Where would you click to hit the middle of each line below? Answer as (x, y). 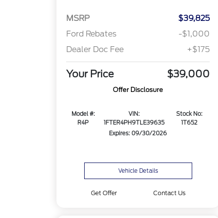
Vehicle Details (138, 171)
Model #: (83, 114)
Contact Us (169, 193)
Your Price (90, 74)
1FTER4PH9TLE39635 (134, 123)
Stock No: (189, 114)
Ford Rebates (91, 34)
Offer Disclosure (138, 90)
